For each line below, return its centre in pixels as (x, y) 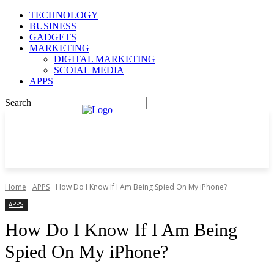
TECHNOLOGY (64, 15)
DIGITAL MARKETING (105, 59)
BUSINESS (53, 26)
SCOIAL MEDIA (89, 70)
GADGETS (53, 37)
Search (18, 102)
